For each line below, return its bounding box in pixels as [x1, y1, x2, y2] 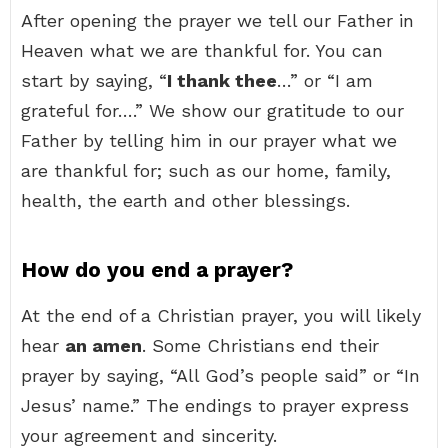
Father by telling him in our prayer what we [21, 130, 397, 151]
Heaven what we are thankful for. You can [21, 40, 383, 61]
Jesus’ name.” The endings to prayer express [21, 395, 409, 416]
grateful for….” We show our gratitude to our [21, 100, 404, 121]
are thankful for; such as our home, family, [21, 160, 391, 181]
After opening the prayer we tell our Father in [21, 10, 414, 31]
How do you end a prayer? [21, 257, 293, 282]
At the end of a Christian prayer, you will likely [21, 305, 421, 326]
